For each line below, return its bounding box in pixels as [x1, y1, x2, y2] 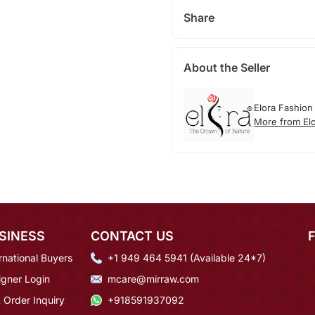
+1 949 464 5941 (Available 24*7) [108, 251, 266, 264]
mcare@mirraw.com [108, 272, 199, 285]
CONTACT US [91, 228, 174, 243]
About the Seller [183, 60, 270, 75]
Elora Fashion [253, 102, 313, 113]
